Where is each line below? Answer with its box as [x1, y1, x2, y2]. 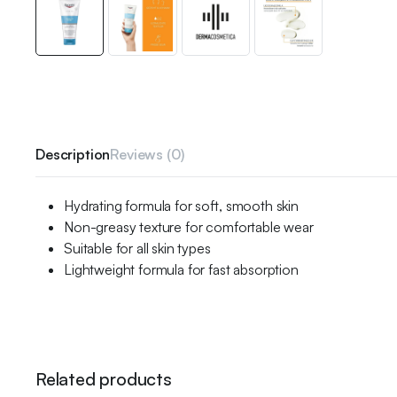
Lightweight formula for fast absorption [64, 261, 299, 278]
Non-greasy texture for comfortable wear [64, 218, 314, 236]
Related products [35, 368, 172, 390]
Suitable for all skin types [64, 239, 211, 257]
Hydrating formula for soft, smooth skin [64, 197, 299, 214]
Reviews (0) [110, 145, 184, 163]
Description [35, 145, 111, 163]
